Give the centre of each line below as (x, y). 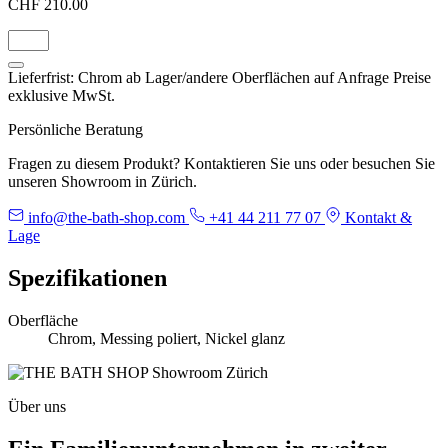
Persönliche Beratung (75, 129)
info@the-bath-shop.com (106, 217)
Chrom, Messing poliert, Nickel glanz (166, 338)
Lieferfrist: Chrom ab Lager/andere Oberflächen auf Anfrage (198, 77)
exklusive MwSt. (61, 95)
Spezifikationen (87, 277)
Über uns (37, 406)
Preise (412, 77)
